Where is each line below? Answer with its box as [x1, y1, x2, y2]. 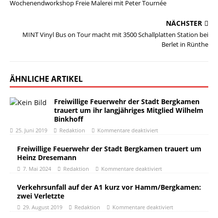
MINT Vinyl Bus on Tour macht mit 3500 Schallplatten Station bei [22, 30, 208, 39]
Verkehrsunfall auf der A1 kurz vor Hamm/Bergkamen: [17, 182, 201, 192]
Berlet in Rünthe [162, 40, 208, 49]
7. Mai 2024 [23, 165, 51, 172]
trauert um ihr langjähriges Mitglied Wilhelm [54, 106, 203, 115]
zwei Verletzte [17, 191, 64, 200]
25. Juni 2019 [16, 127, 47, 134]
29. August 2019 [23, 203, 62, 211]
